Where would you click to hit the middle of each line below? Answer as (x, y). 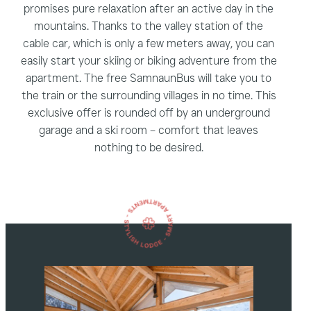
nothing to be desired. (149, 147)
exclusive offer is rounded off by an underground (149, 112)
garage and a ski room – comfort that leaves (149, 130)
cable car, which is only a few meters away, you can (149, 43)
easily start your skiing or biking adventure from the (149, 60)
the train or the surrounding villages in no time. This (149, 95)
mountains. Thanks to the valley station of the (149, 26)
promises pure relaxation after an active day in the (149, 8)
